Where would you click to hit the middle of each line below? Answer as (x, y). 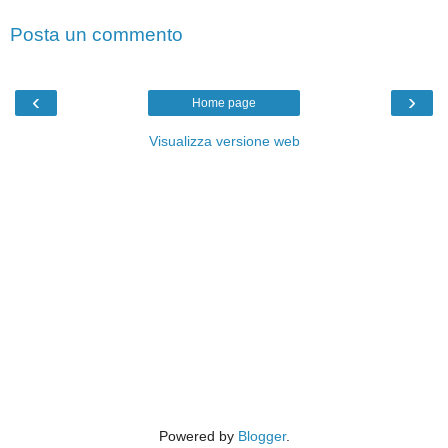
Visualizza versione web (224, 141)
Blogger (261, 436)
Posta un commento (96, 34)
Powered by (198, 436)
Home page (224, 103)
